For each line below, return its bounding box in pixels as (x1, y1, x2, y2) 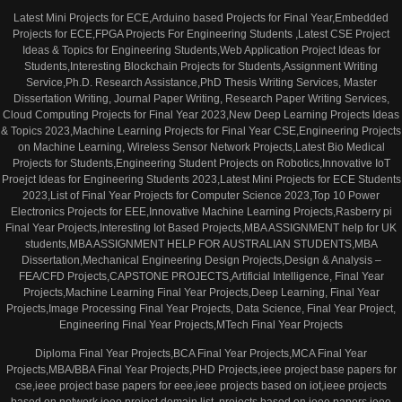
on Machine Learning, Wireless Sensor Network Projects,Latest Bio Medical (17, 140, 385, 153)
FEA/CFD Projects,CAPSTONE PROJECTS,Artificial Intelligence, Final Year (18, 269, 384, 283)
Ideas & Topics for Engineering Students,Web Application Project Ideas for (22, 43, 380, 57)
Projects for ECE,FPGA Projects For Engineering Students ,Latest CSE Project (13, 27, 389, 40)
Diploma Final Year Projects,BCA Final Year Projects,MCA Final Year (35, 347, 367, 361)
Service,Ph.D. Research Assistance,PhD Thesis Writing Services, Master (25, 75, 377, 89)
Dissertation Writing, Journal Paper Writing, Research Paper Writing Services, (13, 92, 389, 105)
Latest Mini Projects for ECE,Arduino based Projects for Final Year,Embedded (13, 11, 389, 24)
